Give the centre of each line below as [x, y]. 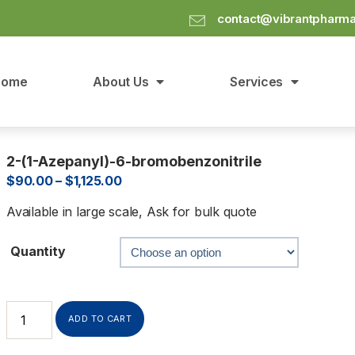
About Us [121, 81]
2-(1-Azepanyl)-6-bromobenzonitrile [134, 161]
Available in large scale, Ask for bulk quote [132, 211]
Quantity [38, 251]
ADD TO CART [100, 318]
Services [257, 81]
